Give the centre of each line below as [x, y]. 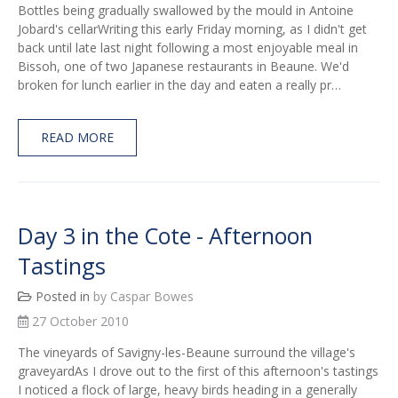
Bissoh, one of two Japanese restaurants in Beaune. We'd [183, 67]
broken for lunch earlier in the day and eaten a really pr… [179, 85]
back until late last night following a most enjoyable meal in [188, 48]
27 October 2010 [79, 322]
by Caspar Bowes [143, 297]
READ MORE [77, 138]
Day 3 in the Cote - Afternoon [165, 236]
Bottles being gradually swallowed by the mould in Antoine [186, 11]
